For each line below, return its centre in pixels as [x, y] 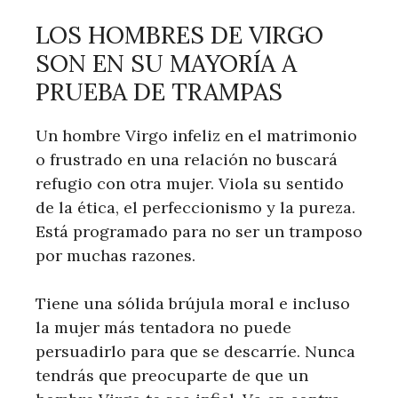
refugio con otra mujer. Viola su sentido [190, 183]
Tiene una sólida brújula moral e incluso [193, 303]
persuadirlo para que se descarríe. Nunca [195, 351]
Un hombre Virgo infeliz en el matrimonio [196, 135]
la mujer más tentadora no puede [163, 327]
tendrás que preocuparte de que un [172, 375]
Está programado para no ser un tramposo [199, 231]
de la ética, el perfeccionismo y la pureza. [195, 207]
